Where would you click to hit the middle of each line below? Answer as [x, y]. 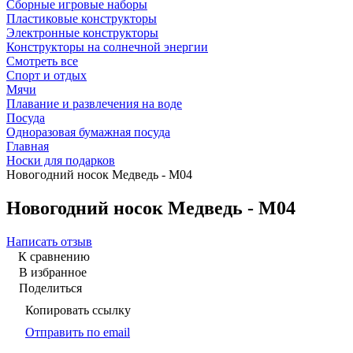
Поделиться [50, 288]
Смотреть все [42, 61]
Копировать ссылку [78, 310]
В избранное [53, 272]
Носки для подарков [61, 160]
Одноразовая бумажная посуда [88, 132]
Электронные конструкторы [82, 33]
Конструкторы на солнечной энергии [107, 47]
